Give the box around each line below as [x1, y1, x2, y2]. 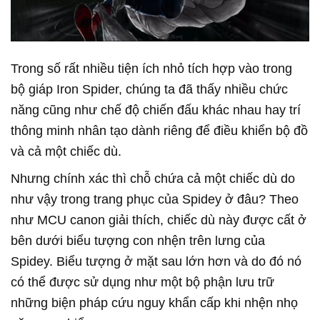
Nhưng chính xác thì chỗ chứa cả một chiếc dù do [11, 171, 295, 186]
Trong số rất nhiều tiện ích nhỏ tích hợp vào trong [11, 61, 292, 76]
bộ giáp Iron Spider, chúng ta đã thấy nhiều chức [11, 81, 288, 96]
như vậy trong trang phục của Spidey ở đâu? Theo [11, 191, 299, 206]
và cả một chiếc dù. [11, 144, 121, 159]
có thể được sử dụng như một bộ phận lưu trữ [11, 274, 274, 289]
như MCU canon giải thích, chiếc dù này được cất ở [11, 212, 306, 227]
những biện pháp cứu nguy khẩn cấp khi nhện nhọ [11, 295, 298, 310]
